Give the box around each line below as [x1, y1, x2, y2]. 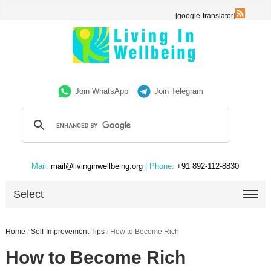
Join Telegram [154, 87, 204, 96]
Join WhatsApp [75, 87, 129, 96]
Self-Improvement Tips [30, 227, 105, 236]
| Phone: [145, 162, 175, 171]
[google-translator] [175, 11, 236, 20]
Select [13, 188, 44, 200]
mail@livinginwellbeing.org [48, 162, 146, 171]
